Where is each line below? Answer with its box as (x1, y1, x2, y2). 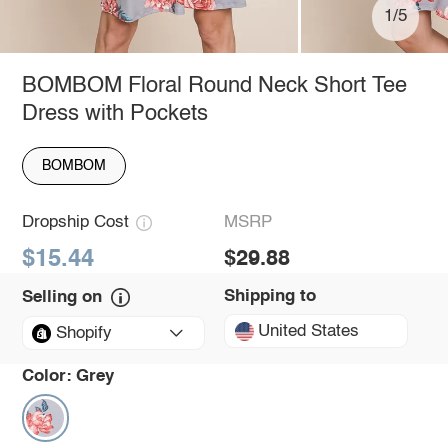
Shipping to (224, 287, 316, 305)
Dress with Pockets (21, 102, 208, 125)
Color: (21, 367, 72, 385)
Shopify (55, 324, 112, 342)
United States (258, 322, 360, 340)
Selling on (21, 288, 102, 306)
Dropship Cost (21, 214, 129, 232)
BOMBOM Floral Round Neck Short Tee (21, 74, 407, 97)
